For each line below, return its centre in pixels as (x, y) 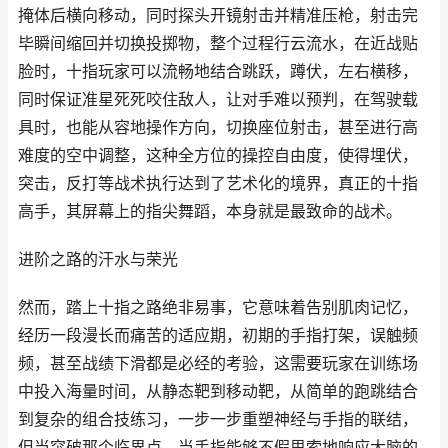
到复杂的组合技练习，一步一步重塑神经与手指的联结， (218, 419)
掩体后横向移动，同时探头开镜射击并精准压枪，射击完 (218, 15)
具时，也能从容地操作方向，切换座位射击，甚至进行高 (218, 127)
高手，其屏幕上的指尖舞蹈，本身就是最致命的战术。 (210, 211)
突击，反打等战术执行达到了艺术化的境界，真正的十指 (218, 183)
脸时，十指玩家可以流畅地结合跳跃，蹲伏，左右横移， (218, 71)
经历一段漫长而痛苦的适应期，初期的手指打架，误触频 (218, 335)
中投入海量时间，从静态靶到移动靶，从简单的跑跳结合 (218, 391)
